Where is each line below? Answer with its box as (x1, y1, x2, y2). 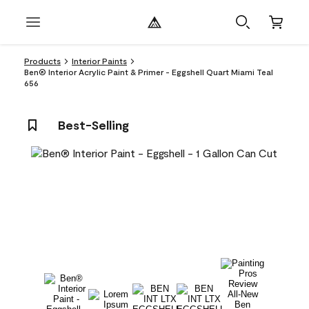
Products (24, 56, 61, 66)
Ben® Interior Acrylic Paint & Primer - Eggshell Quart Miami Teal (24, 67, 273, 77)
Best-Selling (58, 117, 129, 132)
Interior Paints (72, 56, 127, 66)
